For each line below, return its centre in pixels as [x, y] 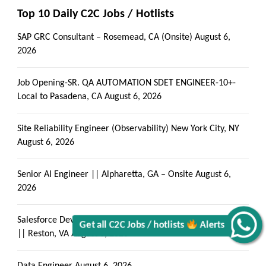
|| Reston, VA [43, 234]
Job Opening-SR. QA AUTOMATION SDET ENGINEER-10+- [126, 83]
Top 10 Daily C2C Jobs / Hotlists [96, 15]
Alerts [216, 245]
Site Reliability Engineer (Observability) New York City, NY [128, 129]
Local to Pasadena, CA [60, 97]
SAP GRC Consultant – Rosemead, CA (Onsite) [105, 38]
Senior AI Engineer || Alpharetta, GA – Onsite [105, 175]
